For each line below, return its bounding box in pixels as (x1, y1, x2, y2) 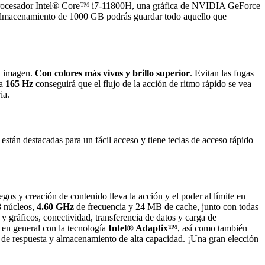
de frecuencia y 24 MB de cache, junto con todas (74, 202, 258, 212)
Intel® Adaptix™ (108, 223, 177, 234)
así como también (182, 223, 247, 234)
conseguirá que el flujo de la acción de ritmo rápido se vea (33, 78, 251, 89)
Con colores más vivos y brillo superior (35, 67, 190, 78)
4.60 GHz (37, 202, 74, 212)
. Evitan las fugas (190, 67, 254, 78)
